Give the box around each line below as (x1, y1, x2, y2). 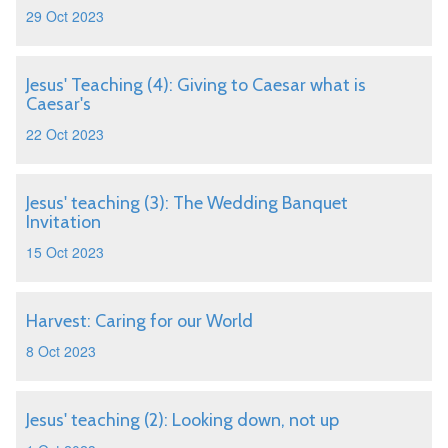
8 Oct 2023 (26, 341, 96, 361)
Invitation (26, 211, 101, 233)
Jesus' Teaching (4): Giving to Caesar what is (26, 74, 366, 96)
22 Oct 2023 (26, 124, 104, 144)
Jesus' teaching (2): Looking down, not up (26, 409, 339, 431)
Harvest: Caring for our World (26, 310, 253, 332)
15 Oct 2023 (26, 242, 104, 262)
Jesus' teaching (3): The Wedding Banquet (26, 192, 348, 214)
